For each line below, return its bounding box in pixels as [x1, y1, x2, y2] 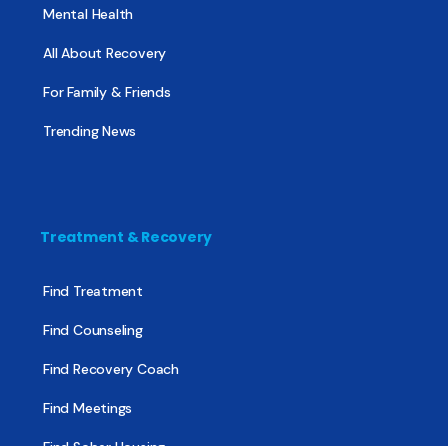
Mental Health [43, 4, 134, 23]
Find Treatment [43, 281, 144, 300]
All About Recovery [43, 43, 167, 62]
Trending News [43, 121, 137, 140]
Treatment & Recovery [40, 226, 213, 247]
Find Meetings [43, 398, 133, 417]
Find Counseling [43, 320, 143, 339]
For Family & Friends [43, 82, 171, 101]
